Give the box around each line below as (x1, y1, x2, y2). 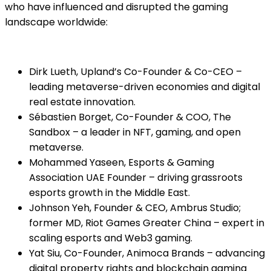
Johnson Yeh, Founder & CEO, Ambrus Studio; (29, 200, 241, 215)
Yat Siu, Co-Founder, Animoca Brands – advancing (29, 246, 265, 260)
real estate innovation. (29, 94, 135, 109)
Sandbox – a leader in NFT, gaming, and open (29, 125, 241, 139)
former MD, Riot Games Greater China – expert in (29, 215, 264, 230)
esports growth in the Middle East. (29, 185, 190, 200)
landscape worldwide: (5, 15, 108, 29)
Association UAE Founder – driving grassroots (29, 170, 243, 184)
